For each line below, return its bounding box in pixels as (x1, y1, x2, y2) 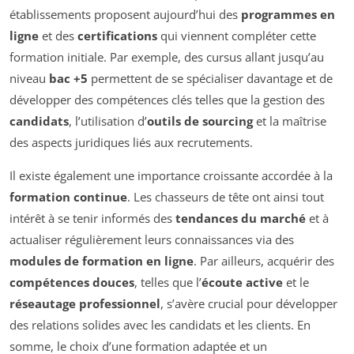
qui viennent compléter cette (157, 27, 316, 43)
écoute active (201, 273, 283, 290)
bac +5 (49, 70, 88, 86)
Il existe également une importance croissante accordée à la (9, 167, 333, 183)
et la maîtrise (253, 112, 326, 129)
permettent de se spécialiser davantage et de (88, 70, 333, 86)
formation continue (9, 188, 127, 205)
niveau (9, 70, 49, 86)
